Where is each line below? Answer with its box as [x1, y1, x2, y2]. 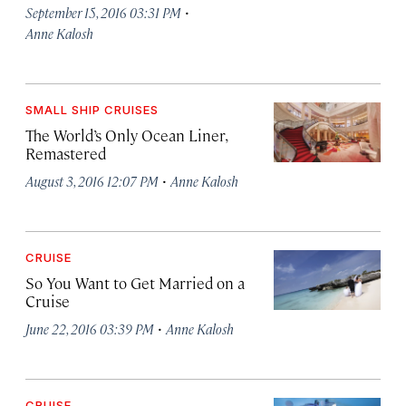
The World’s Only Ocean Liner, [25, 125, 227, 145]
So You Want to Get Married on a [25, 273, 245, 293]
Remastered [25, 143, 106, 163]
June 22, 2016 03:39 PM [25, 320, 154, 337]
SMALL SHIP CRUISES [25, 102, 159, 117]
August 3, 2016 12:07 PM [25, 172, 159, 189]
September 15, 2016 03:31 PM [25, 4, 181, 21]
